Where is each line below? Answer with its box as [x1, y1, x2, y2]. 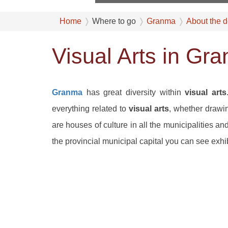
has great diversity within [86, 88, 181, 97]
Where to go [92, 16, 136, 25]
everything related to [52, 104, 129, 113]
